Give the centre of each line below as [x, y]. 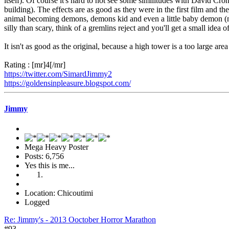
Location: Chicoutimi [59, 193]
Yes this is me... [50, 165]
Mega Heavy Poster [56, 147]
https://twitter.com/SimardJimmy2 [58, 74]
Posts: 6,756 [44, 156]
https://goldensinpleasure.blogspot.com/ [67, 83]
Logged [37, 202]
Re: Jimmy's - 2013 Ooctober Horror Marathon [80, 219]
